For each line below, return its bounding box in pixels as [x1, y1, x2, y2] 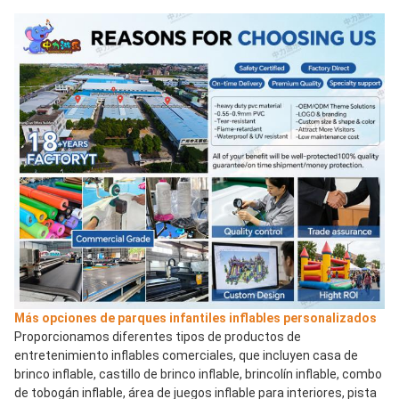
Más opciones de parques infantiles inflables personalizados [14, 311, 377, 326]
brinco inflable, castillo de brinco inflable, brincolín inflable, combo [14, 367, 382, 382]
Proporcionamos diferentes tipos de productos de [14, 330, 301, 345]
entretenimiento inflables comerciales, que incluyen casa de [14, 348, 358, 363]
